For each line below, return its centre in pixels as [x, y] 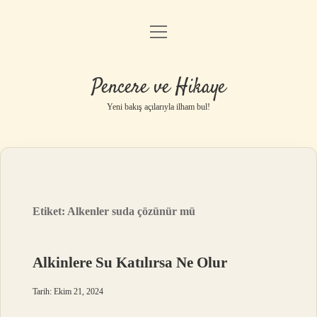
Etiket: [50, 211]
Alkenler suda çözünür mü [132, 211]
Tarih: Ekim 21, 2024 [68, 292]
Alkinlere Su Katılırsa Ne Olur [130, 263]
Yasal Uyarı [158, 107]
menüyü [171, 31]
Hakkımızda [158, 143]
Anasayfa [158, 35]
